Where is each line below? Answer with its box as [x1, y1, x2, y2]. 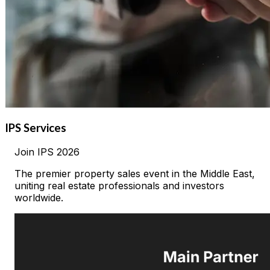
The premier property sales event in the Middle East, [14, 168, 255, 180]
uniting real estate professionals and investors [14, 180, 224, 192]
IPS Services [5, 121, 66, 135]
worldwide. [14, 192, 63, 204]
